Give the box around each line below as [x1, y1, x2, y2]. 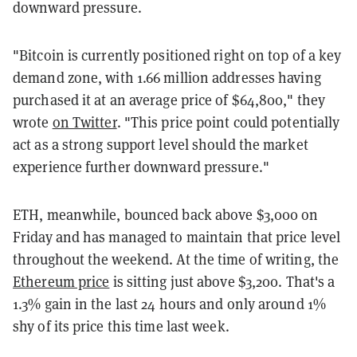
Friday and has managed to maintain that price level [13, 227, 341, 246]
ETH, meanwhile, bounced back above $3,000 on [13, 205, 319, 224]
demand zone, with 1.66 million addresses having [13, 68, 321, 87]
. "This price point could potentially [116, 112, 340, 131]
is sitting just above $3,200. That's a [109, 272, 335, 291]
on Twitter [52, 112, 117, 131]
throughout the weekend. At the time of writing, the [13, 249, 339, 269]
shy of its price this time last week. [13, 316, 229, 335]
